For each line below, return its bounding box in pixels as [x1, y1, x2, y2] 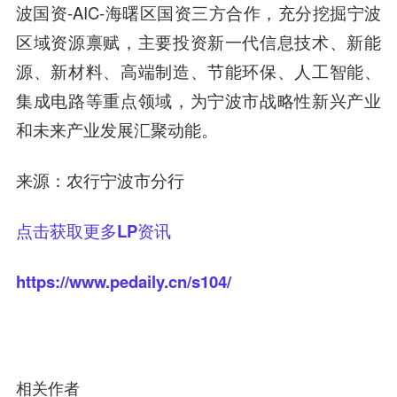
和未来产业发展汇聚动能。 [15, 118, 218, 141]
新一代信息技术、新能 [207, 30, 382, 54]
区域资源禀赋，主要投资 [15, 30, 208, 53]
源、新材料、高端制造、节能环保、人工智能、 [15, 59, 382, 83]
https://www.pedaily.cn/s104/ [15, 269, 231, 293]
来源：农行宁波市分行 [15, 167, 184, 191]
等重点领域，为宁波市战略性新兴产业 [85, 89, 382, 112]
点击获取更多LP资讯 [15, 218, 171, 243]
